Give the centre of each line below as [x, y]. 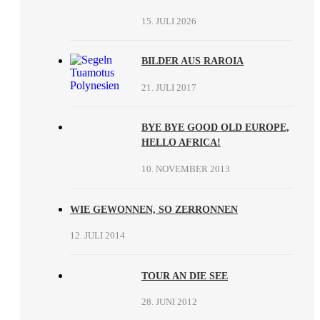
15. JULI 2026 [169, 21]
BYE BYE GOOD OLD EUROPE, [215, 128]
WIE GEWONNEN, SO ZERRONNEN [154, 209]
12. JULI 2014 [97, 236]
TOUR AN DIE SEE [185, 276]
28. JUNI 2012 [169, 302]
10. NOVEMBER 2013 [186, 169]
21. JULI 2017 [169, 87]
